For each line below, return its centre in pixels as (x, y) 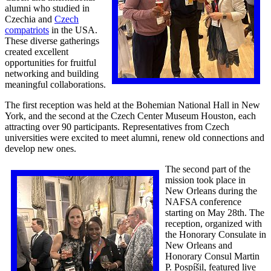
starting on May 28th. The (215, 212)
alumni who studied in (47, 8)
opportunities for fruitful (51, 62)
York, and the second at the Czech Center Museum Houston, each (130, 116)
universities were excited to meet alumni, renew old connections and (135, 137)
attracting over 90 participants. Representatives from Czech (117, 126)
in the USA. (73, 30)
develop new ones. (41, 148)
